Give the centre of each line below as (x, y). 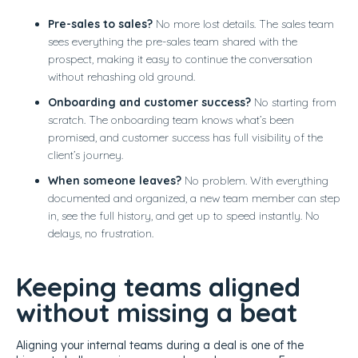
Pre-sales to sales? (100, 24)
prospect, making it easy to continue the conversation (180, 59)
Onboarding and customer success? (149, 102)
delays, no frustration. (101, 233)
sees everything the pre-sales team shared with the (173, 41)
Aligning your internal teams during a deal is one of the (160, 345)
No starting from (294, 102)
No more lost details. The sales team (243, 24)
